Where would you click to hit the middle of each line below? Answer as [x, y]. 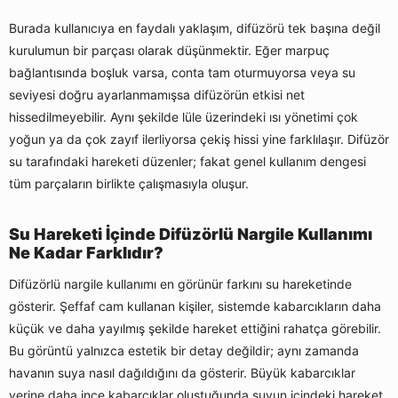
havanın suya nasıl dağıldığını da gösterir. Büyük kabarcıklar [182, 373]
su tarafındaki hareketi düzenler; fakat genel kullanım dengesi [187, 162]
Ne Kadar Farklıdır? [86, 253]
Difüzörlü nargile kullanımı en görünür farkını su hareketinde [180, 284]
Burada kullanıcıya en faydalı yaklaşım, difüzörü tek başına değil [195, 28]
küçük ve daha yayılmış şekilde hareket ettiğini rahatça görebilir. [195, 329]
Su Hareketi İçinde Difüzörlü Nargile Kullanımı [191, 235]
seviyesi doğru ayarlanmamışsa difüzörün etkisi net [157, 95]
